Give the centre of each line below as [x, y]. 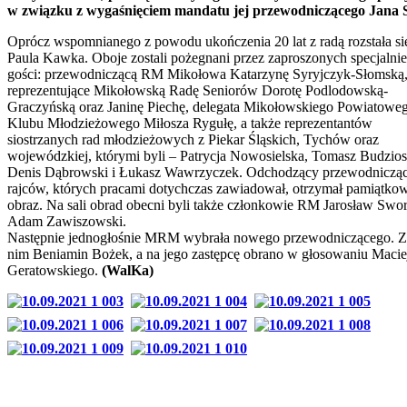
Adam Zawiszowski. [67, 221]
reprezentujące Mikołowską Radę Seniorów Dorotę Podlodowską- [198, 90]
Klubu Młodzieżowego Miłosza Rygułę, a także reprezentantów [190, 123]
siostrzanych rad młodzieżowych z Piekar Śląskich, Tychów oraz [193, 139]
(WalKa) [126, 270]
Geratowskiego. [53, 270]
